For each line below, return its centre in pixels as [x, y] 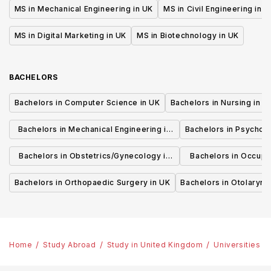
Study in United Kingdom [155, 245]
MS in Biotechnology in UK [188, 35]
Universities [237, 245]
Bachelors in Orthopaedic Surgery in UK [92, 182]
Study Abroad [70, 245]
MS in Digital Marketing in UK [70, 35]
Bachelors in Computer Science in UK [87, 103]
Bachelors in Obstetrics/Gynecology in [94, 156]
